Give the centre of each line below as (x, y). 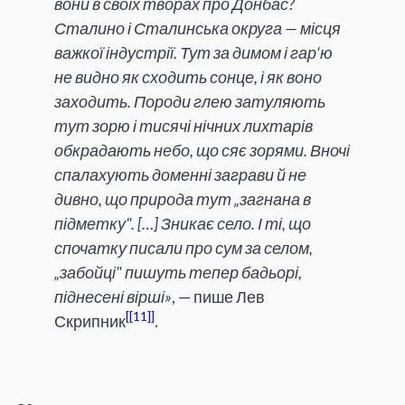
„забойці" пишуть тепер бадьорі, (178, 273)
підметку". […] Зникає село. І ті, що (183, 224)
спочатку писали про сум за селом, (184, 248)
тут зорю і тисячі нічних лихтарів (184, 126)
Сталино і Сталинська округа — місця (198, 28)
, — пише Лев (218, 297)
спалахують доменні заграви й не (180, 175)
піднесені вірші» (113, 297)
